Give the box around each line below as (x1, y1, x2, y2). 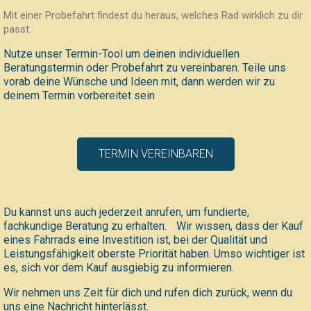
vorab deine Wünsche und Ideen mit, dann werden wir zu (3, 75, 275, 89)
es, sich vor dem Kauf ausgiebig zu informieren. (3, 261, 251, 275)
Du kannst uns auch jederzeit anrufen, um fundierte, (3, 205, 249, 219)
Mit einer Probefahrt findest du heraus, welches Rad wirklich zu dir (3, 9, 303, 22)
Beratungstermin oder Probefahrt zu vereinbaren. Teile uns (3, 61, 286, 75)
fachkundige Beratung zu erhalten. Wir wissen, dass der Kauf (3, 219, 303, 233)
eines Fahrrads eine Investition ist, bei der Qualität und (3, 233, 267, 247)
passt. (3, 23, 31, 36)
